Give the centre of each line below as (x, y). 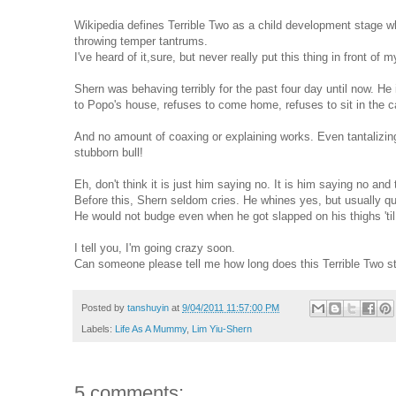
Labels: (98, 328)
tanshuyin (148, 307)
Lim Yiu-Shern (222, 328)
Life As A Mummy (151, 328)
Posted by (104, 307)
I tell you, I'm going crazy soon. (155, 248)
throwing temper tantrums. (141, 42)
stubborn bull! (109, 153)
